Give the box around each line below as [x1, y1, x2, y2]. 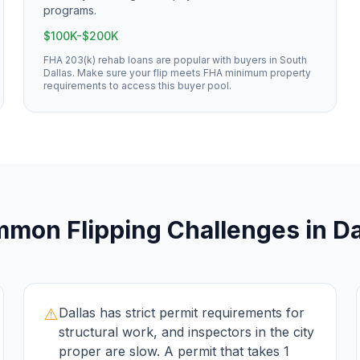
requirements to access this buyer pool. [43, 80, 232, 92]
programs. [43, 3, 97, 17]
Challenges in [162, 215, 333, 244]
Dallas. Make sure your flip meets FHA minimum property [43, 67, 312, 79]
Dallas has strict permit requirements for [59, 305, 305, 321]
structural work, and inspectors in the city [59, 324, 315, 340]
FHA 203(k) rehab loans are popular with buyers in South [43, 54, 308, 66]
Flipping [67, 215, 162, 244]
